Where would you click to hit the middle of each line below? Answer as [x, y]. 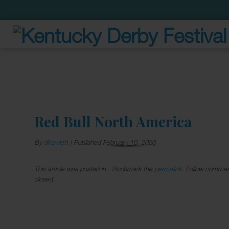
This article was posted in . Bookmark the [95, 168]
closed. [45, 179]
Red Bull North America [113, 121]
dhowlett [56, 142]
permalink [168, 168]
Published [88, 142]
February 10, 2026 [129, 142]
